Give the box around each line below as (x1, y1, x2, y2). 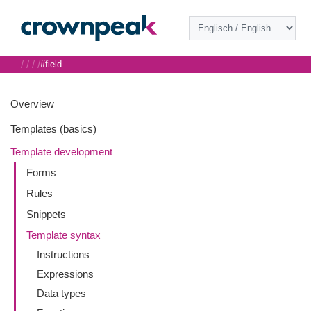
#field (40, 58, 62, 69)
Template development (10, 146, 112, 158)
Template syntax (26, 229, 101, 241)
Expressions (37, 268, 94, 280)
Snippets (26, 208, 66, 220)
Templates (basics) (10, 123, 96, 135)
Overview (10, 98, 54, 110)
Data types (37, 287, 86, 299)
